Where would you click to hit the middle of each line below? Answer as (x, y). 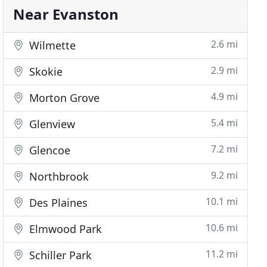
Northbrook (58, 176)
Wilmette (51, 45)
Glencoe (49, 150)
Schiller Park (59, 255)
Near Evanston (66, 14)
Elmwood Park (64, 229)
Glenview (51, 124)
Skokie (45, 72)
